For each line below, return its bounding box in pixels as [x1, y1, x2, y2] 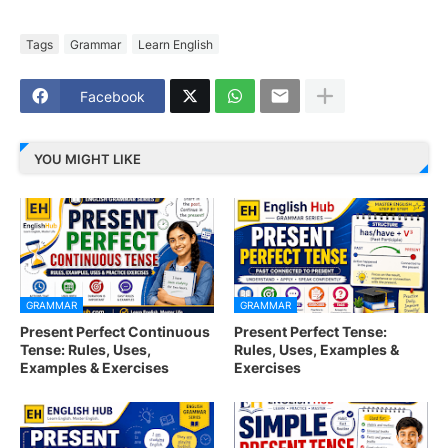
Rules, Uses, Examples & [234, 341, 399, 359]
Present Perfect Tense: [234, 323, 387, 341]
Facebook [80, 87, 145, 105]
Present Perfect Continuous [20, 323, 210, 341]
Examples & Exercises [20, 359, 169, 377]
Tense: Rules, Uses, [20, 341, 151, 359]
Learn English [138, 36, 213, 52]
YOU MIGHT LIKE [34, 150, 141, 167]
